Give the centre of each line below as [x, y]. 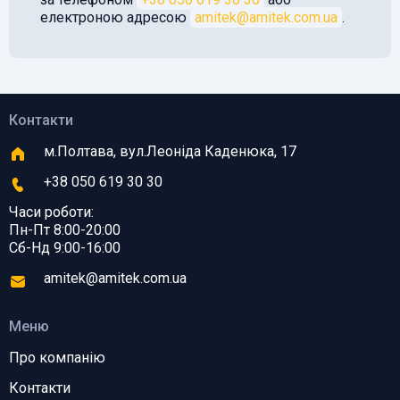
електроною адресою [115, 17]
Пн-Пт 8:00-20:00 [65, 230]
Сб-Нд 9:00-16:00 [65, 248]
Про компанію [57, 358]
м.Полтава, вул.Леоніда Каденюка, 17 [170, 151]
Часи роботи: [51, 212]
